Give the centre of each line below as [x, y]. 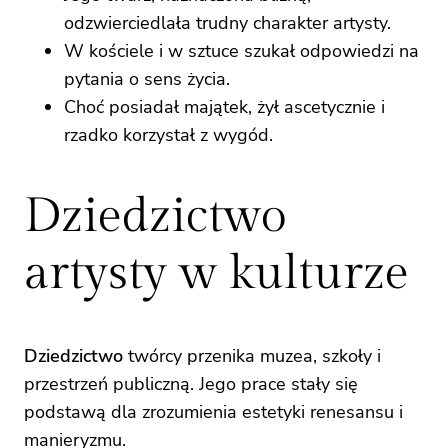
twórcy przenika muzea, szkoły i [252, 356]
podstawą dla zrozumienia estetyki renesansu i [213, 412]
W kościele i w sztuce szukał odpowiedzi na [241, 50]
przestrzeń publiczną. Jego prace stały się [191, 384]
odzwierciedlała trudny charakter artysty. [227, 22]
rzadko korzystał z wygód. [168, 134]
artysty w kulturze [216, 274]
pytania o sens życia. [147, 78]
